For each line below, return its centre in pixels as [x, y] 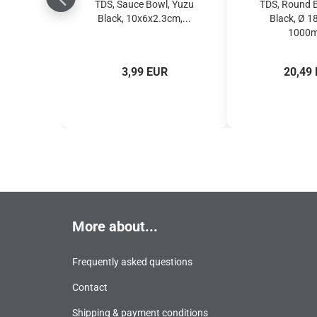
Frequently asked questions [132, 262]
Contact [90, 287]
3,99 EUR [144, 72]
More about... [115, 226]
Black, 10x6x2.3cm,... [144, 18]
